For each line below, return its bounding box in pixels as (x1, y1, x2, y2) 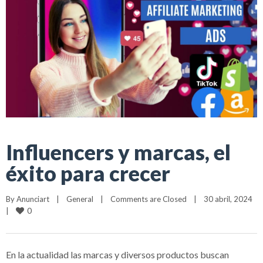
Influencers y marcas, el (6, 139, 231, 165)
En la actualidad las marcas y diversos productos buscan (6, 248, 229, 260)
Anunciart (16, 194, 49, 204)
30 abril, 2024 (252, 194, 259, 204)
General (66, 194, 93, 204)
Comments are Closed (110, 194, 187, 204)
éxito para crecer (6, 160, 170, 186)
